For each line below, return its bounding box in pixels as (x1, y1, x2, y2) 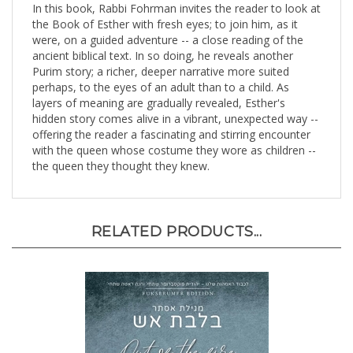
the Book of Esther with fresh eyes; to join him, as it (32, 2, 298, 17)
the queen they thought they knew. (32, 143, 210, 158)
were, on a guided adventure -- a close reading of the (32, 17, 303, 32)
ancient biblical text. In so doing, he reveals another (32, 33, 293, 48)
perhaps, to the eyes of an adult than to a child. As (32, 65, 289, 80)
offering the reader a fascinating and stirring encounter (32, 112, 310, 127)
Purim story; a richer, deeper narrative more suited (32, 49, 289, 64)
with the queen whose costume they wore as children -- (32, 128, 316, 143)
